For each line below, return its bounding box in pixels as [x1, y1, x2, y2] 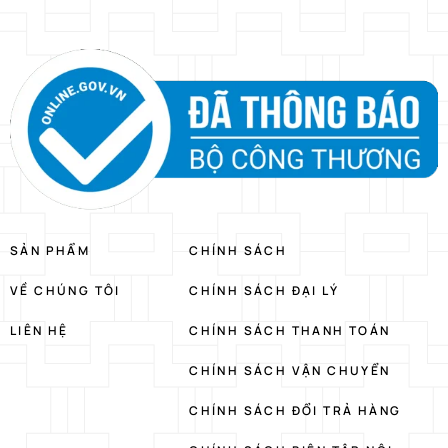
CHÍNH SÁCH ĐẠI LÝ [189, 281, 339, 299]
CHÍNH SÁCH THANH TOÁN [189, 321, 391, 339]
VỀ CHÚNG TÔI [10, 281, 121, 299]
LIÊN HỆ [10, 321, 69, 339]
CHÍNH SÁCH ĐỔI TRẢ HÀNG [189, 401, 402, 419]
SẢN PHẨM [10, 241, 91, 259]
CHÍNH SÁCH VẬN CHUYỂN [189, 361, 391, 379]
